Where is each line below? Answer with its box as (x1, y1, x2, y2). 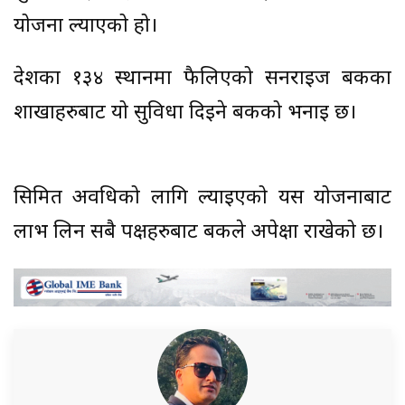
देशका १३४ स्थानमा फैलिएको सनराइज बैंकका (14, 66, 391, 93)
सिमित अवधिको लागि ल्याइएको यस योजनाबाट (14, 185, 391, 212)
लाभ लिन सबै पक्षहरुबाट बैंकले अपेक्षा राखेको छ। (14, 220, 383, 247)
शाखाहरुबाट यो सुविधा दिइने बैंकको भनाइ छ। (14, 100, 356, 127)
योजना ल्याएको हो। (14, 14, 157, 41)
